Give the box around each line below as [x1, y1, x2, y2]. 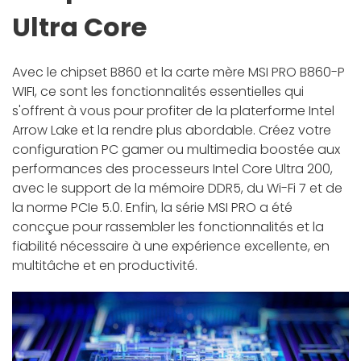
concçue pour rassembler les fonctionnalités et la [12, 218, 324, 237]
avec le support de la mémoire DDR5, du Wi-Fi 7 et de [12, 179, 342, 198]
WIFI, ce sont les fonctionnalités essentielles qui [12, 82, 304, 102]
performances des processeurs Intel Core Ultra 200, [12, 160, 333, 179]
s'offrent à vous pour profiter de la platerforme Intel [12, 102, 334, 121]
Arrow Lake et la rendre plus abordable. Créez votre [12, 121, 331, 140]
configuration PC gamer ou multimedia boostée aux [12, 140, 340, 160]
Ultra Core [12, 9, 147, 46]
